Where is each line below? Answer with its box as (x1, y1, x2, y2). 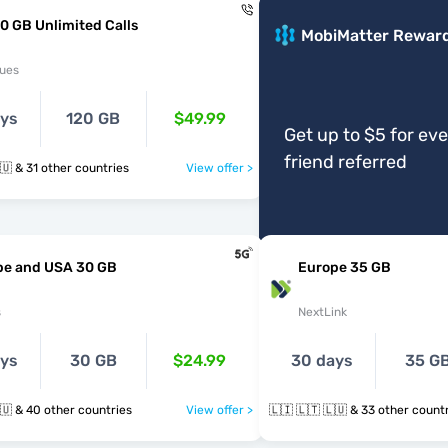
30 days (290, 351, 353, 370)
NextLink (297, 305, 347, 319)
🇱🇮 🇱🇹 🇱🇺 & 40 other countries (15, 403, 132, 417)
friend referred (283, 151, 407, 173)
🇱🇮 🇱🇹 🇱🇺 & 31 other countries (15, 161, 129, 175)
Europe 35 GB (297, 259, 391, 276)
